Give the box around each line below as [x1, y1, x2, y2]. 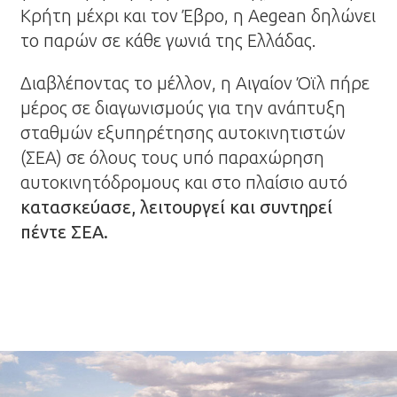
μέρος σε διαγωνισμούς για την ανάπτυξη [20, 97, 346, 118]
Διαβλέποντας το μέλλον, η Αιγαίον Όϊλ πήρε [20, 73, 370, 93]
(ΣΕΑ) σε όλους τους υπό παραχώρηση [20, 147, 325, 167]
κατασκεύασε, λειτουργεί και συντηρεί [20, 197, 333, 217]
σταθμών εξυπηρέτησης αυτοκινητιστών [20, 122, 346, 143]
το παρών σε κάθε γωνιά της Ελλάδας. [20, 30, 317, 51]
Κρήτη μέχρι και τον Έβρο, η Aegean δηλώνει [20, 5, 377, 26]
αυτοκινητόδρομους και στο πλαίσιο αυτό [20, 172, 348, 192]
